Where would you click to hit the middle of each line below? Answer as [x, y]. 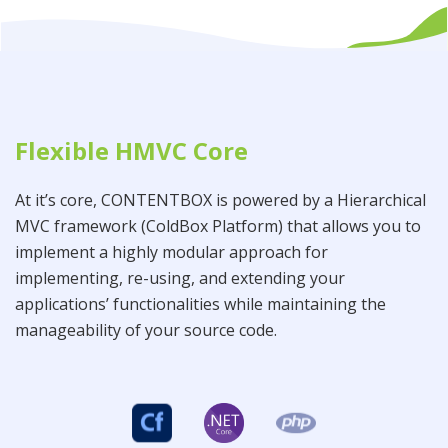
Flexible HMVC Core [131, 150]
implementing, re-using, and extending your [180, 277]
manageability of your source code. [146, 329]
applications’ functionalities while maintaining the [200, 303]
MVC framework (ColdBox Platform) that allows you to [218, 225]
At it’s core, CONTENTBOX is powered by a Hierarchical [220, 199]
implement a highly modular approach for [171, 251]
